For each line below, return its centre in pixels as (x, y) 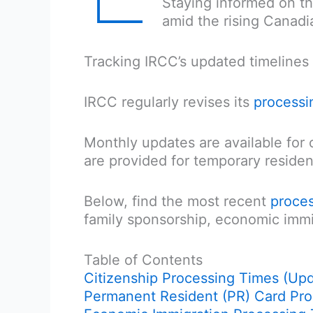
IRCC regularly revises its (169, 102)
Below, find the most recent (177, 201)
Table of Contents (143, 260)
